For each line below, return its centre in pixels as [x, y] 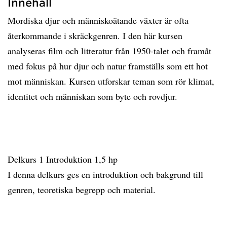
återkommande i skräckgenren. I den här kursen [95, 35]
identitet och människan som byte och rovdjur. [94, 96]
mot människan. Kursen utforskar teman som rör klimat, [111, 81]
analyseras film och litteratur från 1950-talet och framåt [109, 51]
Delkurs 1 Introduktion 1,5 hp [66, 159]
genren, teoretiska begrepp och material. [85, 190]
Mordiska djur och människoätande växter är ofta [98, 20]
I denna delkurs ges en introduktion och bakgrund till [105, 174]
